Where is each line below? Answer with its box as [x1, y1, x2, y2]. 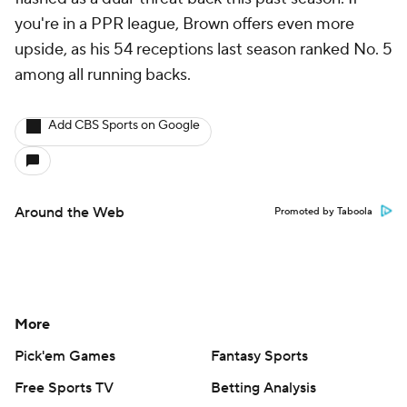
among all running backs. [15, 65, 194, 85]
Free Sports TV [15, 379, 114, 397]
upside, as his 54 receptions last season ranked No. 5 [15, 39, 392, 60]
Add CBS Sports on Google [48, 117, 200, 134]
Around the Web [15, 203, 124, 222]
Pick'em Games [15, 347, 115, 365]
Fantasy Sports [211, 347, 308, 365]
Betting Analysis [211, 379, 316, 397]
